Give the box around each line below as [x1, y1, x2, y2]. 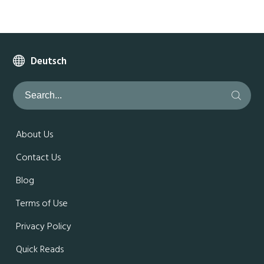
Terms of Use [16, 196, 68, 212]
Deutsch [31, 53, 67, 70]
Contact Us [16, 150, 61, 166]
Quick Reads [16, 242, 64, 258]
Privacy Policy [16, 219, 72, 235]
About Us [16, 127, 54, 143]
